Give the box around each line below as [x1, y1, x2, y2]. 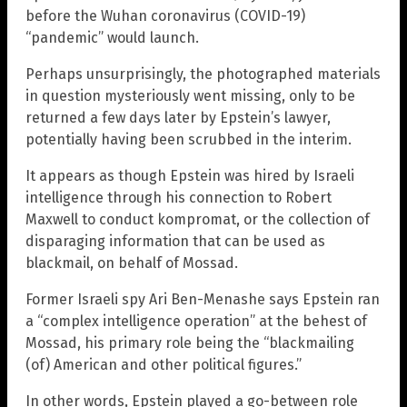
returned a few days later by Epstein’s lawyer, [25, 109, 331, 127]
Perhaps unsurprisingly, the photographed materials [25, 65, 381, 84]
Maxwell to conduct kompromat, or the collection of [25, 211, 370, 229]
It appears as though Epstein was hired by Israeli [25, 167, 354, 185]
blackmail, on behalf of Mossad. [25, 254, 238, 273]
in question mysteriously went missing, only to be [25, 87, 355, 105]
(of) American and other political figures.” [25, 356, 302, 374]
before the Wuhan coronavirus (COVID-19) [25, 7, 305, 25]
